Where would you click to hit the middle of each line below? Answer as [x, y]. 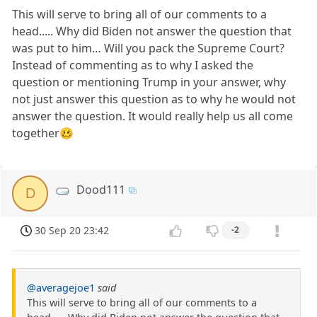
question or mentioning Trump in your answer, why [149, 82]
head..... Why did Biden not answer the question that [152, 31]
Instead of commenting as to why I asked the [133, 65]
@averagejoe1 [61, 287]
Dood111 [101, 189]
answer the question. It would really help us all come [153, 116]
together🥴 [43, 133]
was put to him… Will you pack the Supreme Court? [149, 48]
